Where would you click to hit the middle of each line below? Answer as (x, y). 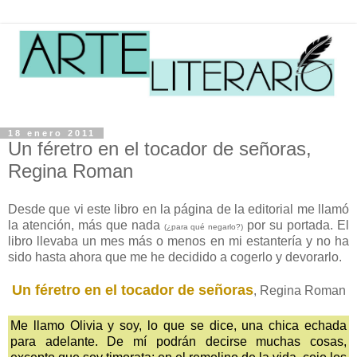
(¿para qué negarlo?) (204, 227)
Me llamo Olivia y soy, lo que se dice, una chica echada (178, 326)
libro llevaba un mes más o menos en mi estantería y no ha (178, 241)
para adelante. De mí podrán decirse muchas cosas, (178, 342)
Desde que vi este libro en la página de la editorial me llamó (178, 210)
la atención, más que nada (86, 226)
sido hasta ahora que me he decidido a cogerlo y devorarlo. (175, 257)
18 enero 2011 (52, 133)
